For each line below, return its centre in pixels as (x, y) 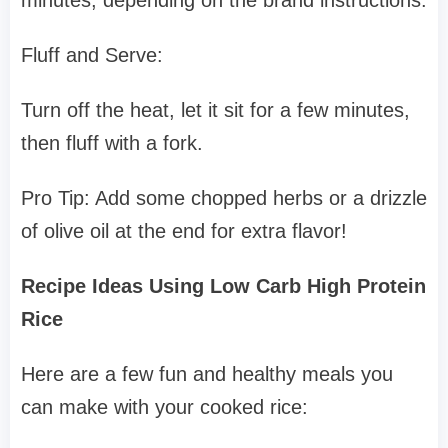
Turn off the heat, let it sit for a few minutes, (215, 110)
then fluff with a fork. (112, 143)
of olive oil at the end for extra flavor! (184, 231)
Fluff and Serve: (92, 55)
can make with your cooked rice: (164, 407)
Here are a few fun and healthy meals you (207, 374)
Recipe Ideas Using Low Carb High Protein (223, 286)
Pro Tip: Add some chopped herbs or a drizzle (224, 198)
